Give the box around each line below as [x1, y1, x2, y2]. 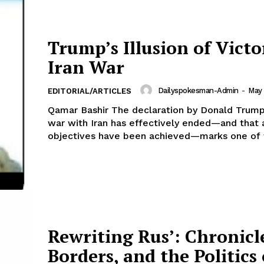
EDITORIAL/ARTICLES [48, 87, 131, 96]
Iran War [48, 55, 124, 80]
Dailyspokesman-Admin [157, 85, 239, 95]
